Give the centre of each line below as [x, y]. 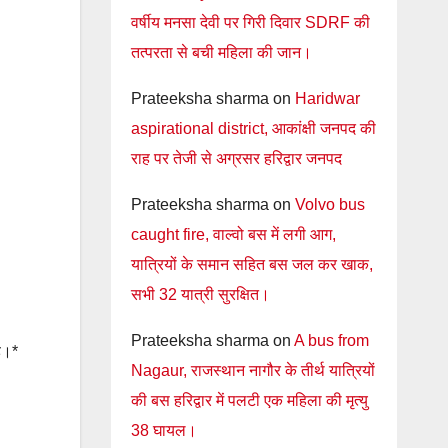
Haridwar [327, 98]
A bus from [331, 340]
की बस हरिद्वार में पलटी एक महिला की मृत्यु [249, 400]
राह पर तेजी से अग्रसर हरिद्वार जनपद [236, 158]
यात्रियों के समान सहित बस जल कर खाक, [251, 264]
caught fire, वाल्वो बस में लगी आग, [233, 234]
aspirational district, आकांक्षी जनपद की [253, 128]
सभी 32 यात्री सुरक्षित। [200, 294]
